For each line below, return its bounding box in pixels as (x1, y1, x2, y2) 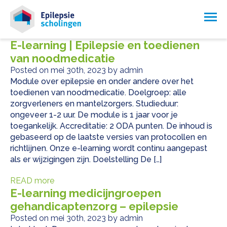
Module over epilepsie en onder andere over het (10, 77, 194, 87)
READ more (10, 176, 54, 186)
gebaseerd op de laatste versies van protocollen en (10, 132, 207, 142)
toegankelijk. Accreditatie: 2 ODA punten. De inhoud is (10, 121, 212, 131)
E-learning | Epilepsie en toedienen (10, 39, 200, 52)
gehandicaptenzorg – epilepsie (10, 200, 178, 213)
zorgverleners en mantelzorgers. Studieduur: (10, 99, 178, 109)
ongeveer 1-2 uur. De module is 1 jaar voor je (10, 110, 178, 120)
